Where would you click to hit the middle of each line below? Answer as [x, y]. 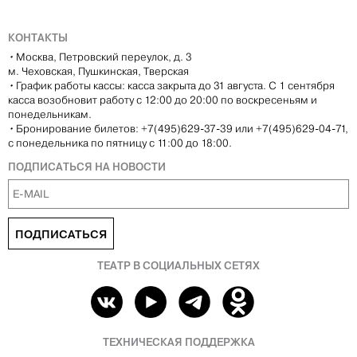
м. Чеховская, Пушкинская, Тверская [98, 71]
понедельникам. [50, 114]
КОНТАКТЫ [38, 37]
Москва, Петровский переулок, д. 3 [104, 57]
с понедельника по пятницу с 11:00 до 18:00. [121, 143]
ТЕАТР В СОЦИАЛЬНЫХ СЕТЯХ [178, 265]
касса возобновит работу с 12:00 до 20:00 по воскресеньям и [163, 100]
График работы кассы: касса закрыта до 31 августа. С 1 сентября [175, 85]
